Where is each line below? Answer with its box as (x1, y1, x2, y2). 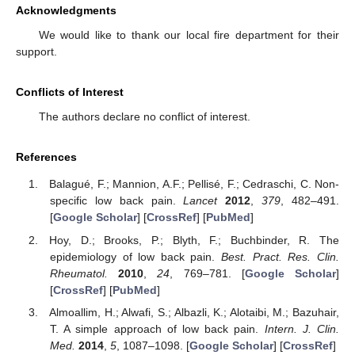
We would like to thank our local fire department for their (38, 28, 339, 41)
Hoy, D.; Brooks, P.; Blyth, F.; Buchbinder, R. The (49, 233, 339, 246)
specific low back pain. (49, 194, 184, 208)
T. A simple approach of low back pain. (49, 322, 265, 335)
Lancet (183, 194, 218, 208)
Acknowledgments (16, 3, 116, 17)
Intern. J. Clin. (264, 322, 339, 335)
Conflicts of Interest (16, 85, 124, 98)
